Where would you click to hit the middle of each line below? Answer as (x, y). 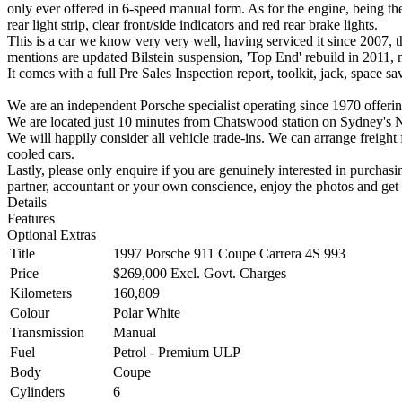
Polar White (147, 313)
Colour (30, 313)
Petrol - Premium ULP (177, 353)
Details (27, 203)
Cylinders (37, 392)
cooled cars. (41, 154)
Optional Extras (52, 235)
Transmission (47, 333)
